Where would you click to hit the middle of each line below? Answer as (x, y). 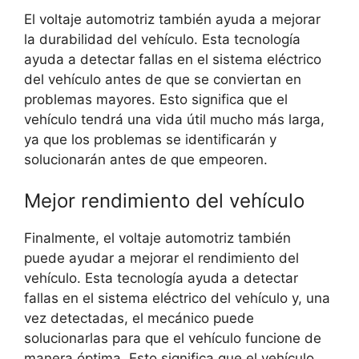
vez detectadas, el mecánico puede (139, 319)
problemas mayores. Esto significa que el (156, 99)
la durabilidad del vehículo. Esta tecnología (162, 39)
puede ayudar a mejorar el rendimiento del (161, 258)
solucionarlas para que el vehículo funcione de (173, 339)
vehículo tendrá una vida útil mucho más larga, (174, 119)
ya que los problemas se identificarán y (150, 139)
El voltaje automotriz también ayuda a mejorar (172, 19)
